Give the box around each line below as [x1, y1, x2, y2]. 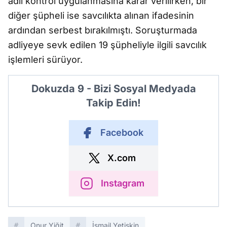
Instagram [101, 178, 144, 188]
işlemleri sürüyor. [8, 54, 83, 65]
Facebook [100, 127, 143, 138]
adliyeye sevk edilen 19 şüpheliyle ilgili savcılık [8, 40, 207, 50]
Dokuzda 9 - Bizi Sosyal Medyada [31, 83, 196, 95]
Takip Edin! [86, 97, 141, 109]
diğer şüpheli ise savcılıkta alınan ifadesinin [8, 10, 194, 21]
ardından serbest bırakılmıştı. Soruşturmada [8, 25, 197, 35]
